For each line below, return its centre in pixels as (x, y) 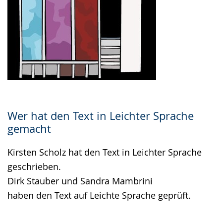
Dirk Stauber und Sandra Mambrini (80, 181)
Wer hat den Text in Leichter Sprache (101, 116)
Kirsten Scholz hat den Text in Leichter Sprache (105, 152)
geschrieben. (34, 166)
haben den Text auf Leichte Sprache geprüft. (99, 195)
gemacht (29, 129)
